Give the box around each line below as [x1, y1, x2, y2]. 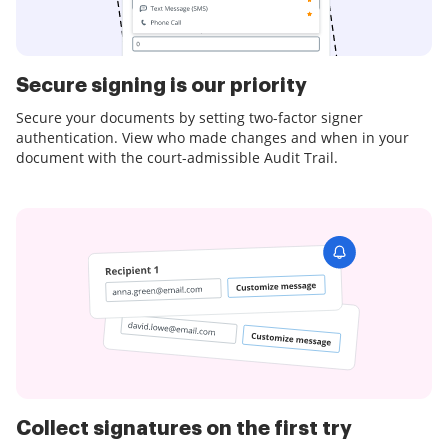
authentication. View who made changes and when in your [16, 128, 409, 148]
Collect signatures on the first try [16, 418, 352, 440]
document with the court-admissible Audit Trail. [16, 148, 338, 168]
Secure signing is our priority [16, 75, 307, 97]
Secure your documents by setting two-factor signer [16, 108, 363, 128]
